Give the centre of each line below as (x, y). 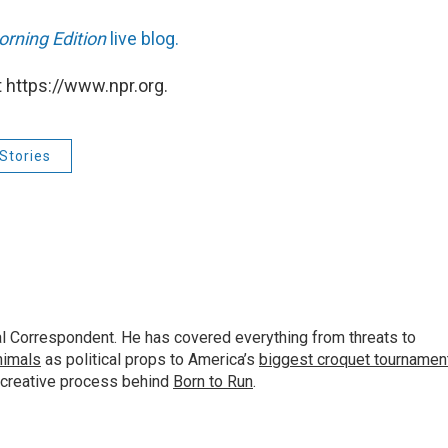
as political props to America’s (150, 360)
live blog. (142, 39)
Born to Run (213, 382)
